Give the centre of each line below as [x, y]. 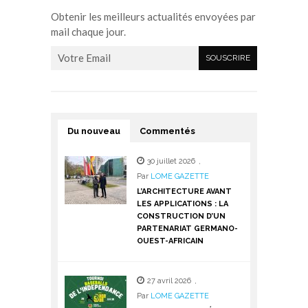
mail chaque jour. [88, 31]
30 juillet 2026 [171, 161]
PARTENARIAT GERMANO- [187, 228]
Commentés [167, 131]
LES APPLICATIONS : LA [183, 203]
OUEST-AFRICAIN [170, 241]
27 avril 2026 [169, 280]
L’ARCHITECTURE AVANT [184, 191]
